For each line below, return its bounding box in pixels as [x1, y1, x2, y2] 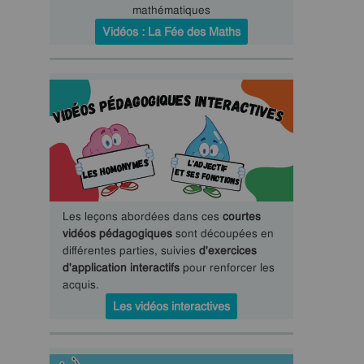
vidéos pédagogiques [62, 226, 172, 240]
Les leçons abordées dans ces [62, 209, 223, 223]
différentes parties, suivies [62, 243, 199, 258]
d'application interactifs [62, 260, 180, 275]
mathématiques [132, 2, 210, 17]
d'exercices [198, 243, 257, 258]
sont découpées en [171, 226, 274, 240]
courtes [222, 209, 261, 223]
